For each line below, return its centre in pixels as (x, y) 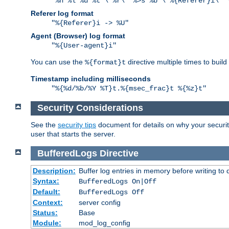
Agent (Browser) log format (78, 36)
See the (44, 124)
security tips (77, 124)
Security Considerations (90, 108)
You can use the (58, 62)
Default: (46, 192)
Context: (48, 203)
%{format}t (105, 63)
